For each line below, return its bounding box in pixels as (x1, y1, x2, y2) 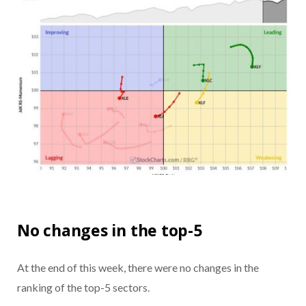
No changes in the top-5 (17, 219, 202, 241)
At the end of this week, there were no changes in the (17, 260, 259, 274)
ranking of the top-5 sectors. (17, 280, 150, 294)
